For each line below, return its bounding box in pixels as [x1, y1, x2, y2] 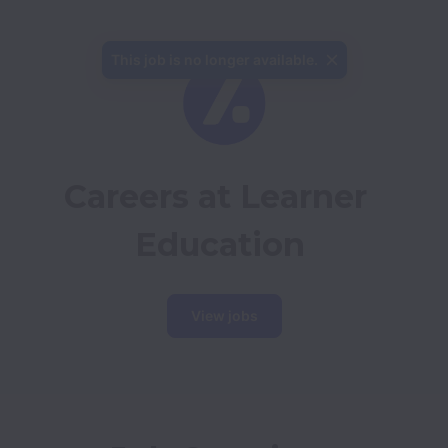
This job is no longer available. [110, 51, 318, 68]
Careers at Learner [64, 177, 367, 216]
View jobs [190, 307, 258, 324]
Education [135, 225, 305, 264]
